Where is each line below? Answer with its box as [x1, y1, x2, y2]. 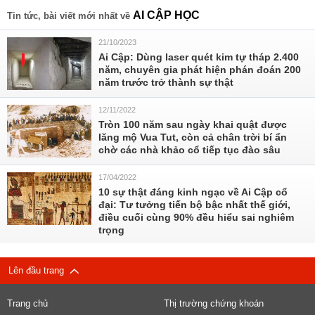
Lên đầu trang [8, 265, 70, 276]
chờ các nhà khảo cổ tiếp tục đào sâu [98, 144, 281, 155]
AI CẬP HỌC [133, 9, 200, 21]
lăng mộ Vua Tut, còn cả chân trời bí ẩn [98, 131, 287, 143]
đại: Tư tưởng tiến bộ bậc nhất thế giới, [98, 199, 290, 210]
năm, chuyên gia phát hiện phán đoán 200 [98, 64, 301, 75]
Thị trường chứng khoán [163, 298, 264, 309]
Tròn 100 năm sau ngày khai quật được [98, 119, 287, 130]
